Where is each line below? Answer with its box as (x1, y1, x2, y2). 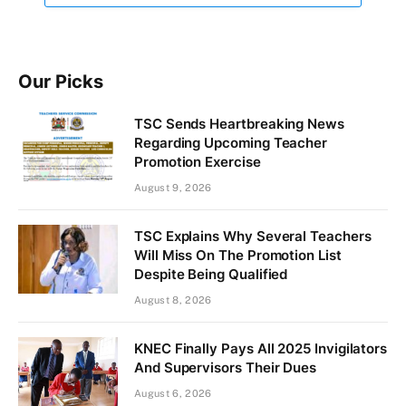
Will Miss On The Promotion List (134, 246, 342, 265)
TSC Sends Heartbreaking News (134, 115, 344, 133)
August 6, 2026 (134, 388, 212, 400)
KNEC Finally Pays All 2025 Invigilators (134, 340, 388, 358)
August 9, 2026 (134, 182, 212, 194)
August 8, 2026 (134, 295, 212, 306)
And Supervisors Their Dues (134, 359, 317, 377)
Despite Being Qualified (134, 266, 288, 284)
